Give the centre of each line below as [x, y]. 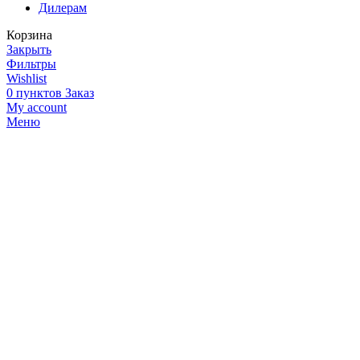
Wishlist [27, 79]
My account [37, 108]
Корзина [29, 35]
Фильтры [31, 64]
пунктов [39, 93]
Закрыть [29, 50]
